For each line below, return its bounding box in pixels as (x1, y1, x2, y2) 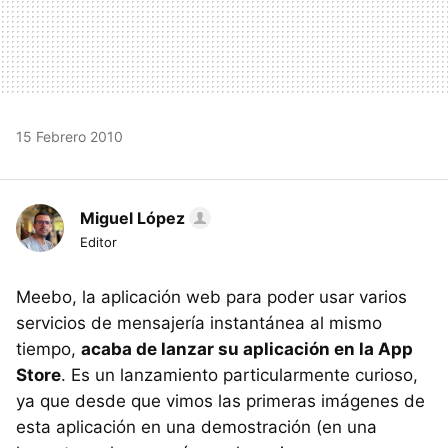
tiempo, (16, 338, 81, 359)
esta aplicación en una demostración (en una (16, 416, 377, 437)
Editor (80, 233, 117, 250)
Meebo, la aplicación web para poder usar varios (16, 286, 407, 307)
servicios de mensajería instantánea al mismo (16, 312, 382, 333)
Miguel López (80, 207, 185, 228)
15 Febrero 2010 (16, 127, 123, 145)
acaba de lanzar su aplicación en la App (81, 338, 413, 359)
